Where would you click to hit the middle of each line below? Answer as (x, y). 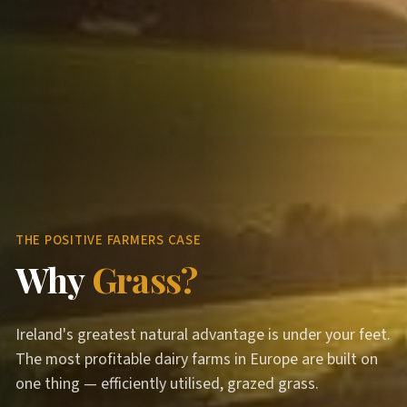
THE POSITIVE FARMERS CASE (109, 240)
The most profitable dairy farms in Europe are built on (197, 359)
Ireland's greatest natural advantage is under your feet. (203, 334)
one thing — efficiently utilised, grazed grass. (167, 383)
